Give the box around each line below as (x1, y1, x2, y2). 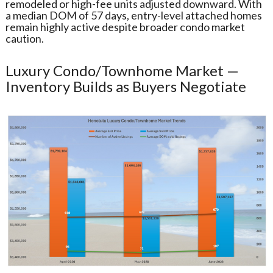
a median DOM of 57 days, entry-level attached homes (5, 8, 262, 22)
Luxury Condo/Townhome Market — (5, 61, 239, 79)
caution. (5, 31, 44, 45)
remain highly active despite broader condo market (5, 19, 245, 34)
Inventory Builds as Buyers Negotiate (5, 77, 246, 95)
